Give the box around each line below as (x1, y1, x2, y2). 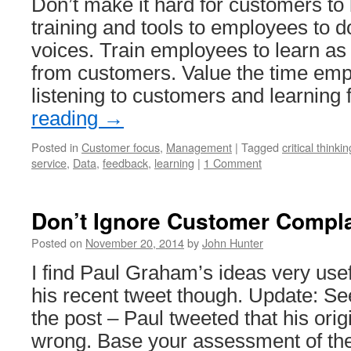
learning (154, 154, 194, 171)
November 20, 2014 (85, 234, 184, 251)
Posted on (31, 234, 82, 251)
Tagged (241, 139, 279, 155)
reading (31, 107, 103, 129)
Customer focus (81, 139, 160, 155)
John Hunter (202, 234, 263, 251)
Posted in (31, 139, 78, 155)
